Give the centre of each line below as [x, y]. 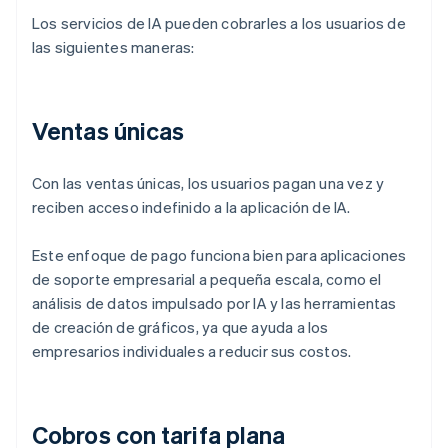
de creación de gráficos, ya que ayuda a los [180, 327]
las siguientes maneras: [113, 47]
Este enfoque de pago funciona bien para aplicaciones [219, 255]
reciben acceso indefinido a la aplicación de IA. [191, 207]
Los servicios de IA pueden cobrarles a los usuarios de [219, 23]
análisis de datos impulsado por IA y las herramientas [214, 303]
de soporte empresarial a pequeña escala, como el [207, 279]
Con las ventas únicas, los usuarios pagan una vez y [208, 183]
